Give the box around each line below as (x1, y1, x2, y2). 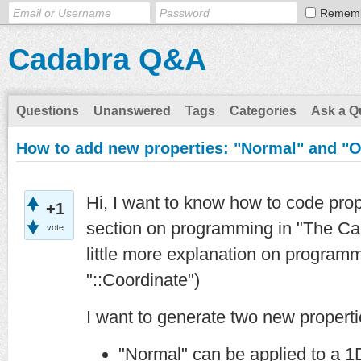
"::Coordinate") (86, 270, 200, 290)
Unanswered (93, 104, 171, 118)
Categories (230, 104, 297, 118)
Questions (16, 104, 79, 118)
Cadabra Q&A (8, 43, 206, 77)
